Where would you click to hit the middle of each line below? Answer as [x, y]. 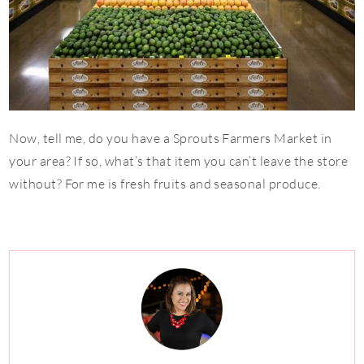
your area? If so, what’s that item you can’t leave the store [179, 160]
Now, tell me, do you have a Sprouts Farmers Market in [171, 138]
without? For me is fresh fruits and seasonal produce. [165, 183]
